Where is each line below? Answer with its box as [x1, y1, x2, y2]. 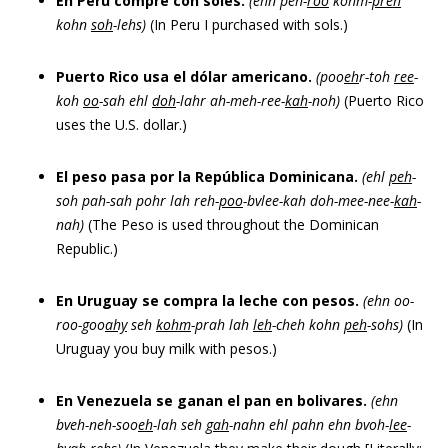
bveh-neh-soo [56, 415, 138, 434]
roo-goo [56, 315, 105, 334]
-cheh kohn [272, 315, 344, 334]
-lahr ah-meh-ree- [176, 91, 285, 110]
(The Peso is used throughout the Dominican [84, 215, 379, 234]
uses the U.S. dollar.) [56, 115, 187, 134]
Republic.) [56, 239, 118, 258]
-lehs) [113, 15, 146, 34]
